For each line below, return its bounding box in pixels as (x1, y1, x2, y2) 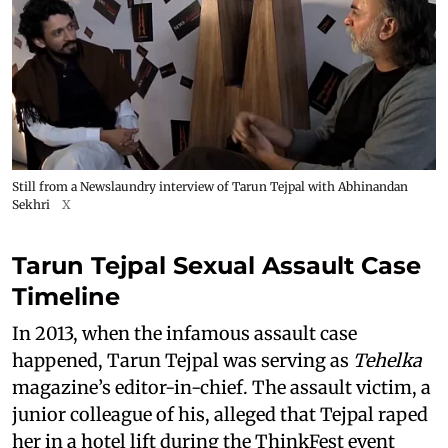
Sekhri (12, 197, 50, 213)
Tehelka (353, 349, 422, 373)
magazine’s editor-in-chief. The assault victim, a (12, 376, 431, 400)
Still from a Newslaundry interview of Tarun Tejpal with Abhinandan (12, 179, 408, 195)
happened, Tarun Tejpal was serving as (12, 349, 353, 373)
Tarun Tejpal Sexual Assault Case (12, 251, 421, 281)
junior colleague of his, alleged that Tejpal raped (12, 403, 428, 427)
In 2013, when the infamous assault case (12, 322, 357, 346)
